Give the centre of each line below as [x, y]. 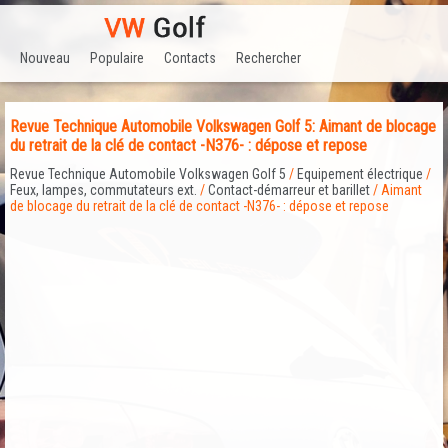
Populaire [117, 57]
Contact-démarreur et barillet [289, 190]
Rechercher [268, 57]
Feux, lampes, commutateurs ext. [103, 190]
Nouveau [45, 57]
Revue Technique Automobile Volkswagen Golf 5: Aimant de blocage [223, 127]
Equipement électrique [360, 174]
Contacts [190, 57]
